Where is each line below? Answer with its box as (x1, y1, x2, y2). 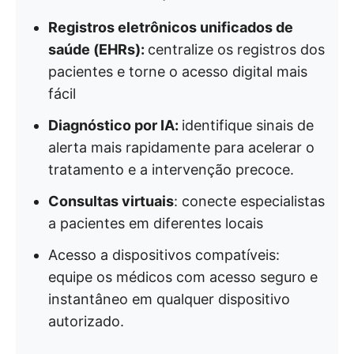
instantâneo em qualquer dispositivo (48, 291, 290, 307)
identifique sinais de (182, 117, 314, 134)
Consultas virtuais (48, 193, 174, 209)
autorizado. (48, 313, 124, 330)
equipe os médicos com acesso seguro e (48, 269, 318, 285)
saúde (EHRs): (48, 41, 148, 58)
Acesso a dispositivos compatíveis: (48, 247, 280, 263)
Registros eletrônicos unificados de (48, 19, 293, 36)
